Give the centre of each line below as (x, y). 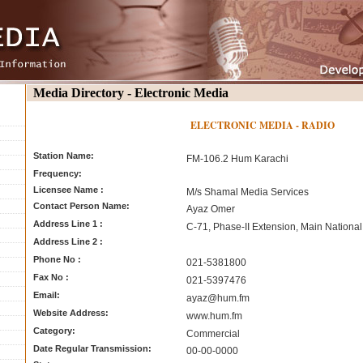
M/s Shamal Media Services (248, 192)
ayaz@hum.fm (218, 298)
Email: (47, 295)
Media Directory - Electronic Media (131, 93)
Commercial (214, 334)
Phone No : (57, 259)
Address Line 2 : (68, 241)
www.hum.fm (214, 316)
